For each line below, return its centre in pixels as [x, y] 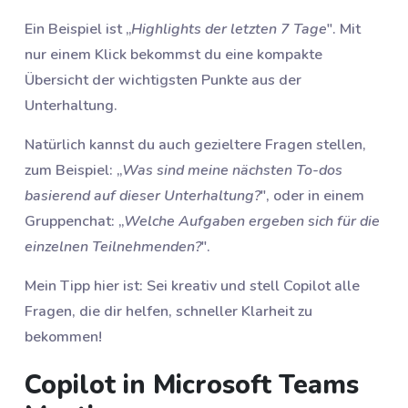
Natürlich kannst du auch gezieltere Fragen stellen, [195, 144]
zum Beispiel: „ [73, 170]
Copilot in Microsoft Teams [192, 384]
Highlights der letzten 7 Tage [229, 29]
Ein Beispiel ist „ [78, 29]
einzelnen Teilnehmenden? [113, 246]
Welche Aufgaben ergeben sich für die [252, 221]
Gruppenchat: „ [74, 221]
